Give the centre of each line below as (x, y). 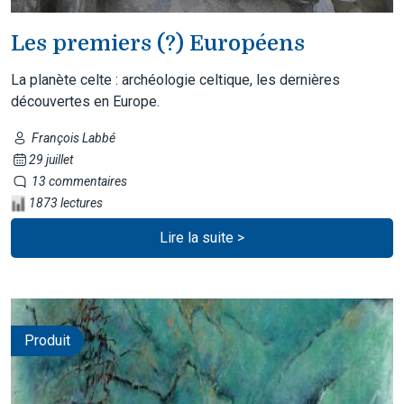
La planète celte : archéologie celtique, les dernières (175, 79)
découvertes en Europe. (85, 101)
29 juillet (50, 159)
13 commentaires (78, 181)
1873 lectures (64, 202)
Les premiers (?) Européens (158, 43)
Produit (47, 340)
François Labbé (72, 138)
